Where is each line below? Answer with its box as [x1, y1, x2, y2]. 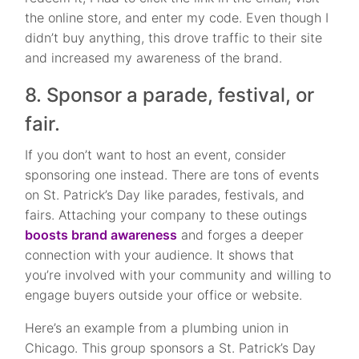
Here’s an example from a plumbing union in [25, 319, 289, 336]
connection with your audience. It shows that [25, 246, 295, 263]
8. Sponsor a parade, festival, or [25, 83, 315, 107]
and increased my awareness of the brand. [25, 49, 287, 66]
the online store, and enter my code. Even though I [25, 9, 329, 26]
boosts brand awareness [25, 226, 178, 243]
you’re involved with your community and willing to [25, 266, 332, 283]
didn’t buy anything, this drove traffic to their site [25, 29, 323, 46]
